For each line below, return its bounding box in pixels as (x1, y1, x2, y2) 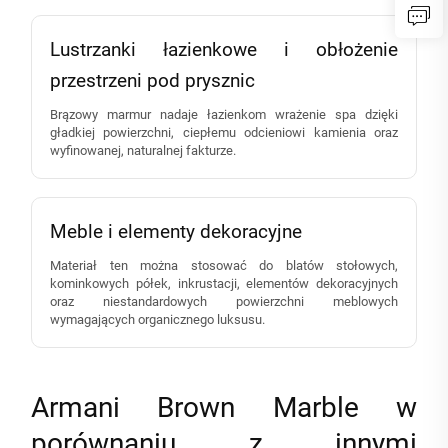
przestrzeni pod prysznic (50, 69, 255, 93)
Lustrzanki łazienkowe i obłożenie (50, 38, 398, 62)
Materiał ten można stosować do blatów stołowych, (50, 258, 398, 274)
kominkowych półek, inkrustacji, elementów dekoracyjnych (50, 276, 398, 292)
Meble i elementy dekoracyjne (50, 220, 302, 244)
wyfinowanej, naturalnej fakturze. (50, 143, 236, 159)
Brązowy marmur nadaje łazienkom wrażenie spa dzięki (50, 107, 398, 123)
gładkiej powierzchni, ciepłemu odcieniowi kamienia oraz (50, 125, 398, 141)
